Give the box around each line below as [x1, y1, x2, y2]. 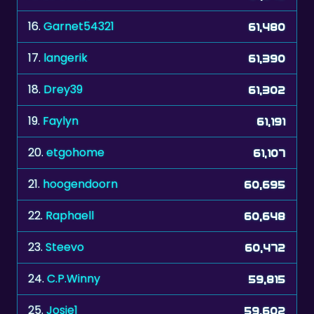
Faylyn [43, 113, 78, 130]
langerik [43, 50, 88, 67]
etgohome [46, 144, 104, 161]
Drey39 [43, 81, 83, 98]
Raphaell [46, 207, 94, 224]
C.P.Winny [47, 271, 100, 287]
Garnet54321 [43, 18, 114, 35]
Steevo [46, 239, 84, 256]
